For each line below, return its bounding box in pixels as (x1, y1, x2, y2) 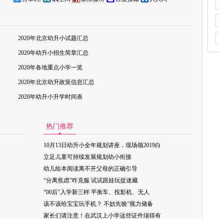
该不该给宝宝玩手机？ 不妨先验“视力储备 (44, 200, 153, 207)
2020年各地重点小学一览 (18, 64, 83, 71)
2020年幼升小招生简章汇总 (18, 49, 88, 56)
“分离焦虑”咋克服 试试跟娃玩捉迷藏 (44, 177, 138, 184)
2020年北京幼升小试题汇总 (18, 35, 88, 42)
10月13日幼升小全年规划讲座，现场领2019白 (44, 142, 161, 149)
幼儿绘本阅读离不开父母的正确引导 (44, 165, 137, 172)
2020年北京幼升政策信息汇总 (18, 79, 94, 86)
